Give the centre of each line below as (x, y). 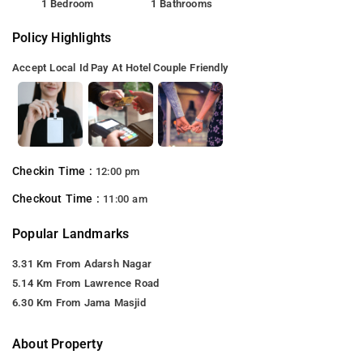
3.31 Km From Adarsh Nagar (82, 263)
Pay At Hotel (121, 67)
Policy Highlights (62, 37)
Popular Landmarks (71, 233)
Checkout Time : (58, 199)
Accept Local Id (50, 67)
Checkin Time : (54, 171)
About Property (58, 344)
